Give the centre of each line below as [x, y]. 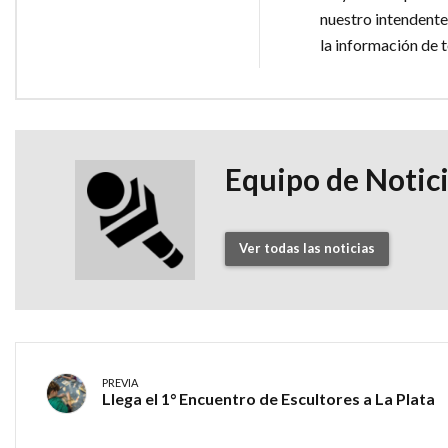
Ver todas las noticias [306, 248]
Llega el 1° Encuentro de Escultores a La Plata [268, 399]
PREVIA [120, 383]
